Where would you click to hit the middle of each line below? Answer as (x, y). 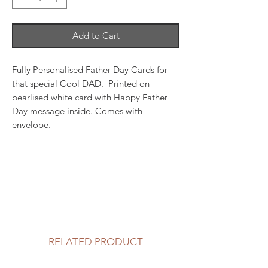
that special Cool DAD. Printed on (81, 83)
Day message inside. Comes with (77, 111)
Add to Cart (96, 36)
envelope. (33, 125)
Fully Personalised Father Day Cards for (90, 70)
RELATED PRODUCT (96, 242)
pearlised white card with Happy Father (90, 97)
